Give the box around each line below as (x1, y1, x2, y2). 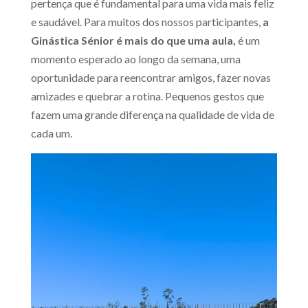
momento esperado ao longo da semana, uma (30, 52, 241, 66)
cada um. (30, 126, 72, 140)
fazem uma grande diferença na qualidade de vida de (30, 108, 274, 122)
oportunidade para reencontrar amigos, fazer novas (30, 71, 271, 85)
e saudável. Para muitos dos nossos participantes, (30, 15, 263, 29)
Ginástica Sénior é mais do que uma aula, (30, 34, 238, 47)
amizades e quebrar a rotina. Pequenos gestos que (30, 89, 264, 103)
